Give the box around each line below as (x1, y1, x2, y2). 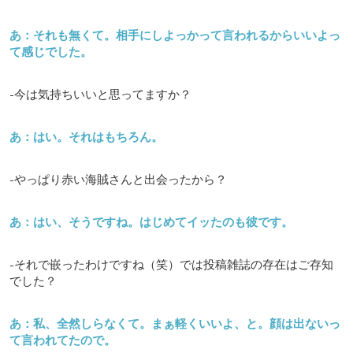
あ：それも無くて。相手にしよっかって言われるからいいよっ (9, 26, 340, 43)
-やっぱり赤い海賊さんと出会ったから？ (9, 170, 227, 187)
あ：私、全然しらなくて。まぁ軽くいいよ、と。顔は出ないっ (9, 314, 340, 331)
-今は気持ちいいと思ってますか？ (9, 85, 191, 102)
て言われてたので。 (9, 331, 116, 347)
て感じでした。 (9, 43, 92, 59)
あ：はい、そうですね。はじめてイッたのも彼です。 (9, 213, 293, 229)
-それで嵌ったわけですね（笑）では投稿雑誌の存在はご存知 (9, 255, 333, 272)
